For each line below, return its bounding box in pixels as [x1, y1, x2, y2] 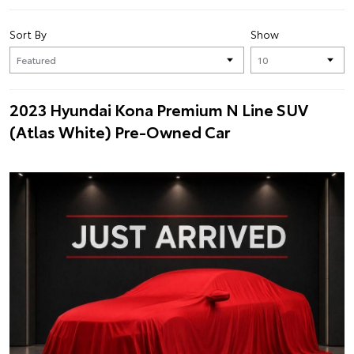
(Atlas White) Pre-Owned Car [9, 120, 230, 142]
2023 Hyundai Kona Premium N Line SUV [9, 98, 308, 120]
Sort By [9, 26, 47, 42]
